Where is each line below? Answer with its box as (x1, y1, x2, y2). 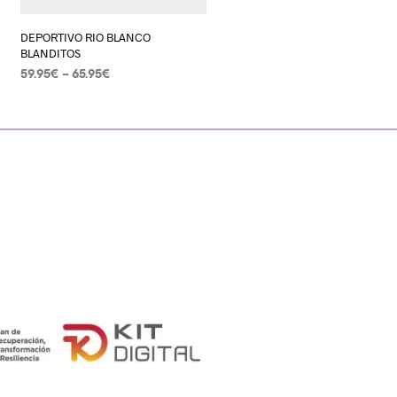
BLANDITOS (20, 46, 81, 61)
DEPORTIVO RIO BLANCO (20, 30, 151, 45)
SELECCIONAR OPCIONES (20, 93, 170, 105)
